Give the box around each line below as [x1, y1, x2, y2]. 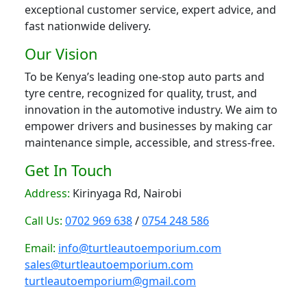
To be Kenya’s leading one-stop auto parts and [25, 69, 265, 85]
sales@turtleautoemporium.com [25, 257, 193, 273]
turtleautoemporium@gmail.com [25, 273, 196, 289]
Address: [25, 186, 70, 201]
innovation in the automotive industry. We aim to [25, 102, 278, 118]
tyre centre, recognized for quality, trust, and [25, 86, 257, 101]
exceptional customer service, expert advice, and [25, 2, 276, 18]
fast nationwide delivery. [25, 19, 151, 34]
